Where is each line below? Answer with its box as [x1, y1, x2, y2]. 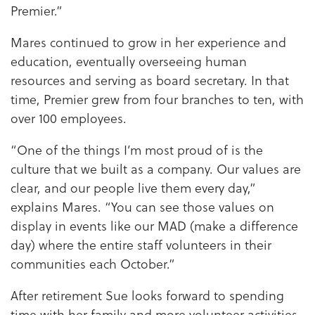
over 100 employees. [11, 108, 127, 127]
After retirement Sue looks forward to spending [11, 285, 284, 304]
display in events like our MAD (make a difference [11, 215, 298, 235]
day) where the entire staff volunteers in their [11, 234, 271, 254]
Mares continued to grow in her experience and [11, 32, 286, 51]
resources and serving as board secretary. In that [11, 70, 289, 89]
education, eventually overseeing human [11, 51, 247, 70]
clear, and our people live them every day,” [11, 177, 256, 197]
